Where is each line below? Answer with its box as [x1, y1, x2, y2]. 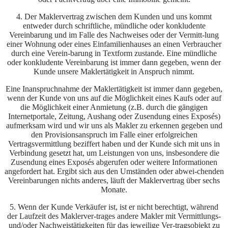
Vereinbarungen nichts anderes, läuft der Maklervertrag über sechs [8, 176, 220, 185]
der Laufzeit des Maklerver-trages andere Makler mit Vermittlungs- [7, 212, 221, 221]
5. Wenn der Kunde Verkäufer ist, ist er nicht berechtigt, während [10, 203, 218, 212]
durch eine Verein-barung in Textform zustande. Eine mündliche [11, 49, 217, 58]
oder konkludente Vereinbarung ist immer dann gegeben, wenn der [7, 58, 221, 67]
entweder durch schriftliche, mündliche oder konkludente [22, 21, 206, 31]
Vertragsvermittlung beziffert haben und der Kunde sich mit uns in [8, 139, 220, 149]
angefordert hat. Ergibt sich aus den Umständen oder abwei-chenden [4, 167, 224, 176]
